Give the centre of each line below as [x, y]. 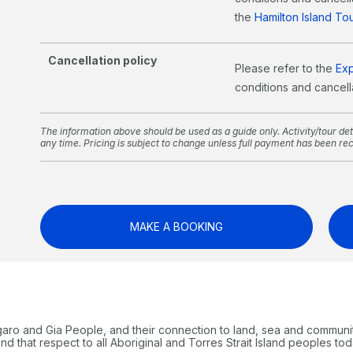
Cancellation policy [102, 60]
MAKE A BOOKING [176, 226]
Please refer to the [286, 68]
